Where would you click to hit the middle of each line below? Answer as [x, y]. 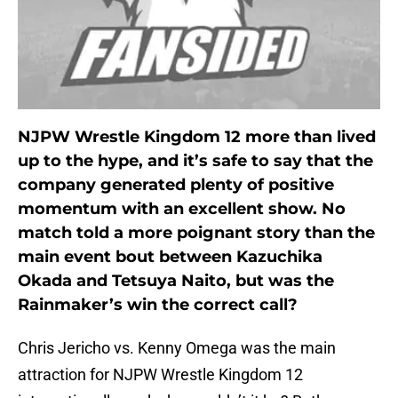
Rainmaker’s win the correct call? [158, 305]
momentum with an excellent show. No [182, 209]
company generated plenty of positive [176, 185]
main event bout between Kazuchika [170, 257]
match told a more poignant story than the [196, 233]
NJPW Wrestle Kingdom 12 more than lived [197, 137]
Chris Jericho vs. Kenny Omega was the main [177, 348]
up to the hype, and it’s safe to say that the [195, 161]
